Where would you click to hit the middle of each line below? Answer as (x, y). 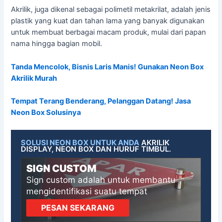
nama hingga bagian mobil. (57, 44)
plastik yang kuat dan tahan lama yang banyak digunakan (108, 21)
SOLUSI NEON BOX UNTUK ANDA (80, 143)
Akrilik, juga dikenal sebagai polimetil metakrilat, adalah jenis (111, 10)
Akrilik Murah (34, 78)
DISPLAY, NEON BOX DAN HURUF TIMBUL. (96, 149)
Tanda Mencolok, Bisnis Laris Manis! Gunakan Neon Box (108, 67)
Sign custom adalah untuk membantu (101, 180)
